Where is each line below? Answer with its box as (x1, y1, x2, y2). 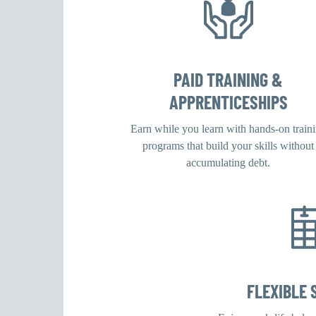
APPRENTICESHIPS (169, 90, 288, 113)
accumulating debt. (186, 156, 271, 169)
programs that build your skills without (142, 139, 315, 152)
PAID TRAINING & (174, 68, 284, 90)
